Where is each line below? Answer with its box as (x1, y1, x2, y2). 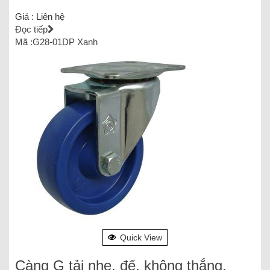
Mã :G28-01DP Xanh (15, 36, 98, 47)
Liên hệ (36, 11, 64, 22)
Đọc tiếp (15, 24, 48, 34)
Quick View (120, 232, 162, 242)
